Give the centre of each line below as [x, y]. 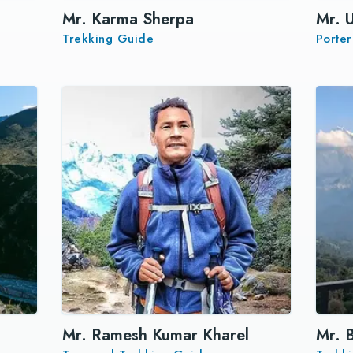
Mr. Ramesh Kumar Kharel [156, 336]
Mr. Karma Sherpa [128, 20]
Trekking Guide [108, 39]
